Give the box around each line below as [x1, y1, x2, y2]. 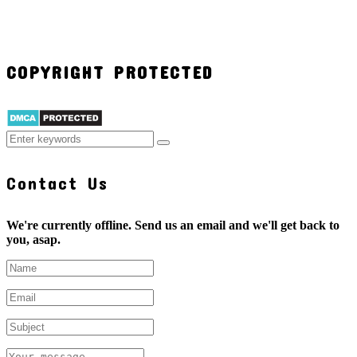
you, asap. [6, 233, 61, 247]
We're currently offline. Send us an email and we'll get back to [6, 218, 339, 233]
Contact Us [6, 171, 108, 193]
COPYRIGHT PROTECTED [6, 61, 213, 83]
